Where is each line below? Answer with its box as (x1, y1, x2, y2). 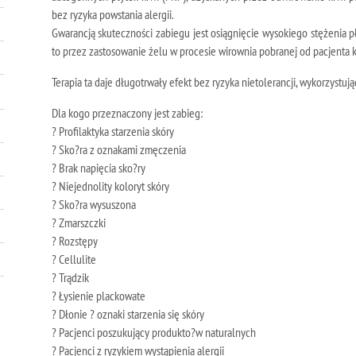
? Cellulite (51, 251, 96, 267)
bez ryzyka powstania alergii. (51, 6, 174, 22)
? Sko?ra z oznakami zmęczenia (51, 141, 186, 157)
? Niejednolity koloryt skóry (51, 178, 169, 194)
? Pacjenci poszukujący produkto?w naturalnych (51, 324, 256, 340)
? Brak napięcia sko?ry (51, 160, 145, 176)
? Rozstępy (51, 233, 98, 249)
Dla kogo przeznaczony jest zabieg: (51, 105, 203, 121)
